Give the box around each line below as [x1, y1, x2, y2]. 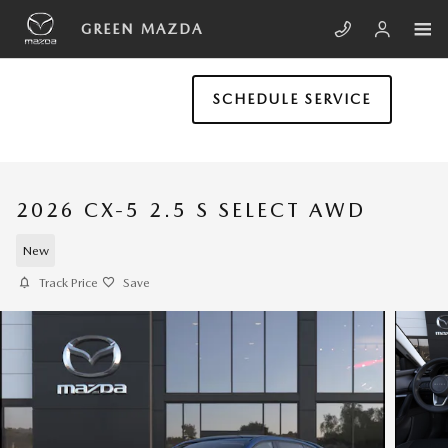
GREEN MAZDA [81, 21, 204, 37]
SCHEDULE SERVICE [213, 91, 371, 108]
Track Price [39, 275, 98, 290]
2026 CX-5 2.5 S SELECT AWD [16, 198, 366, 222]
